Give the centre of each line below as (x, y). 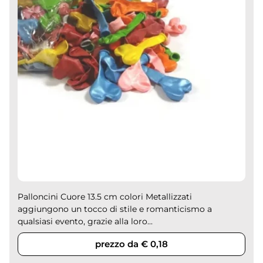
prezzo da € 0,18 (131, 244)
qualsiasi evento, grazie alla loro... (85, 221)
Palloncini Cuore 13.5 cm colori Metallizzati (105, 196)
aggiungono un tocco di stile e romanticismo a (115, 209)
